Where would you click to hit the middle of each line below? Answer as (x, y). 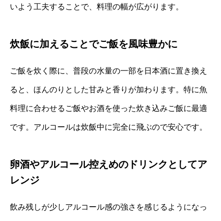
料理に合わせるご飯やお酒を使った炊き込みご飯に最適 (109, 108)
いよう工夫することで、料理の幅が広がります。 (97, 6)
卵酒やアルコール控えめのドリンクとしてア (109, 164)
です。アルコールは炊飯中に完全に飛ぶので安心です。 (109, 127)
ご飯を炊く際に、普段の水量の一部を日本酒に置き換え (109, 71)
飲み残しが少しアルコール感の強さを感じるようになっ (109, 207)
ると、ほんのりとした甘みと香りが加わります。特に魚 (109, 89)
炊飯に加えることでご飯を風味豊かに (94, 44)
